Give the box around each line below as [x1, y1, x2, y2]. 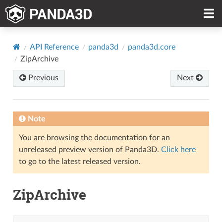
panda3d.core [127, 43, 175, 51]
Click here [161, 145, 196, 154]
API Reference [29, 43, 79, 51]
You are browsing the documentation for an [18, 133, 170, 142]
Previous [26, 73, 58, 82]
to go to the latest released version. [18, 157, 141, 166]
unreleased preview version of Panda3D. [18, 145, 161, 154]
